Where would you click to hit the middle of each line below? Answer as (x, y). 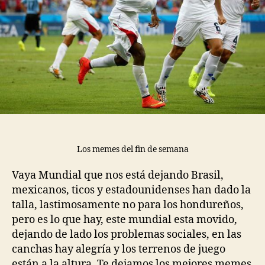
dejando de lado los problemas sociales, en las (127, 235)
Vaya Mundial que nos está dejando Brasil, (118, 176)
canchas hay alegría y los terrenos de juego (119, 250)
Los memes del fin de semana (132, 149)
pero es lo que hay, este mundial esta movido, (125, 220)
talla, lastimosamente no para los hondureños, (128, 205)
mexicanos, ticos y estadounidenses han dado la (131, 190)
